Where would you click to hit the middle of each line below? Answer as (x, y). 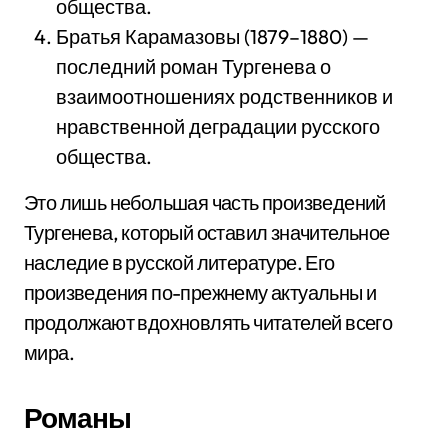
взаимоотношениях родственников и (224, 96)
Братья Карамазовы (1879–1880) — (212, 36)
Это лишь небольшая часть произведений (205, 202)
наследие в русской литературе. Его (179, 262)
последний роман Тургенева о (193, 66)
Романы (77, 417)
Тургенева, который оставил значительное (207, 232)
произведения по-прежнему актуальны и (200, 292)
